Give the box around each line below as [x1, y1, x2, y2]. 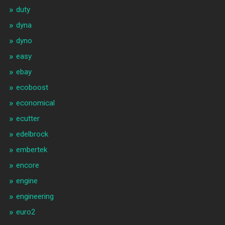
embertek [16, 145, 47, 155]
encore [16, 161, 39, 170]
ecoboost [16, 83, 48, 92]
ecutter [16, 114, 40, 124]
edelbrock [16, 130, 48, 139]
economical [16, 98, 55, 108]
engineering [16, 192, 54, 201]
